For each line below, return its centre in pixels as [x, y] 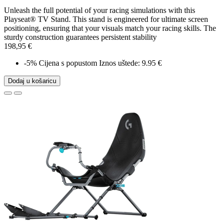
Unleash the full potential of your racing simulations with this [100, 10]
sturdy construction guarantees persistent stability [80, 37]
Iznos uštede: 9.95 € [130, 63]
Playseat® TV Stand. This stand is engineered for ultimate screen [106, 19]
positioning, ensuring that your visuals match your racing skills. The [110, 28]
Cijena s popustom [68, 63]
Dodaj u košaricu [32, 81]
